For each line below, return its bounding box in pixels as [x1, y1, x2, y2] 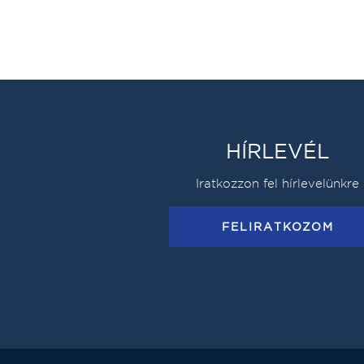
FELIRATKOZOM [221, 219, 334, 235]
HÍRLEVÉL [226, 138, 330, 165]
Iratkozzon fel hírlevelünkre [196, 175, 360, 192]
